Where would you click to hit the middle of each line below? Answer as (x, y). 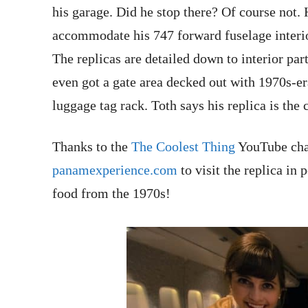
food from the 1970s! (111, 193)
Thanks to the (92, 146)
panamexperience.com (115, 169)
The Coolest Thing (183, 146)
